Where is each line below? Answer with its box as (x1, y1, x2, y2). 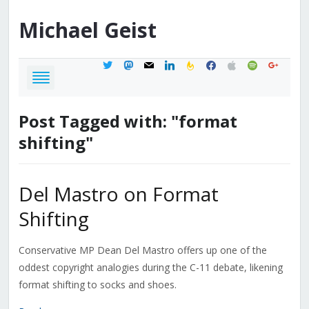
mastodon (121, 57, 168, 70)
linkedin (163, 57, 197, 70)
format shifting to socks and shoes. (18, 278, 177, 292)
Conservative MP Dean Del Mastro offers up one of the (18, 243, 267, 257)
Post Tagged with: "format (18, 110, 237, 133)
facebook (204, 57, 247, 70)
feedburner (183, 57, 233, 70)
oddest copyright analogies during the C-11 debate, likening (18, 261, 283, 275)
